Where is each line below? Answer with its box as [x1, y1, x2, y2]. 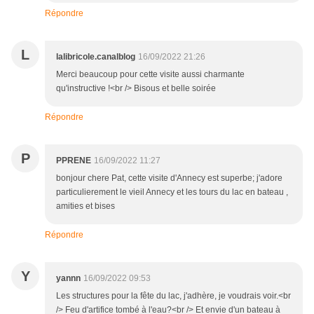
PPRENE [56, 156, 91, 166]
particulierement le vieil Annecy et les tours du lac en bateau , [56, 187, 288, 198]
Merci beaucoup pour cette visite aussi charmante [56, 69, 245, 80]
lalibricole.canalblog [56, 52, 135, 62]
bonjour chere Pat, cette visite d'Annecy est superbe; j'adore [56, 173, 282, 184]
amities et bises [56, 201, 115, 212]
